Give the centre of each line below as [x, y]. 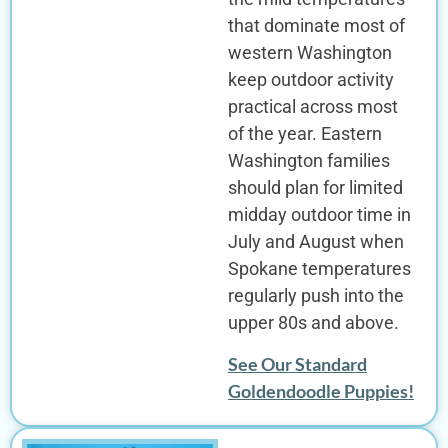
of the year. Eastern [304, 134]
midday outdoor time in [319, 215]
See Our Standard [297, 363]
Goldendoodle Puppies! [320, 390]
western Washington [309, 53]
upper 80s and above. [313, 323]
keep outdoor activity [310, 80]
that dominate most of [316, 26]
